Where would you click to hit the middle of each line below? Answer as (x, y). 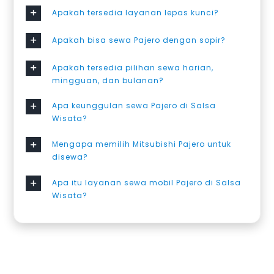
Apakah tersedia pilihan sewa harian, (133, 67)
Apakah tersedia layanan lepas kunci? (136, 12)
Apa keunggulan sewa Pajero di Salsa (134, 106)
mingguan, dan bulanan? (108, 80)
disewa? (70, 157)
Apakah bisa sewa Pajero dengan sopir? (139, 40)
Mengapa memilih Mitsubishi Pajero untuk (142, 144)
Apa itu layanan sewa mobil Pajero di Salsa (147, 182)
